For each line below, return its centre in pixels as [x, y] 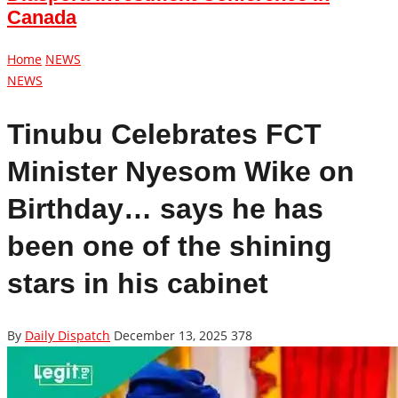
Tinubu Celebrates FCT [164, 134]
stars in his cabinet [138, 283]
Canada [42, 17]
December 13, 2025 [171, 336]
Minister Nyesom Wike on [181, 171]
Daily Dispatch [68, 336]
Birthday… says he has [165, 208]
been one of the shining [170, 246]
